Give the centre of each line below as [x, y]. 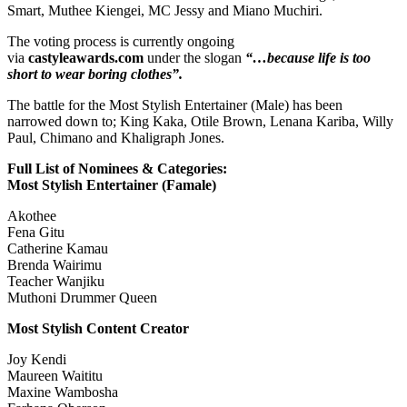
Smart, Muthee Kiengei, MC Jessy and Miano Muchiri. [165, 11]
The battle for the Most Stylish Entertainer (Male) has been [175, 105]
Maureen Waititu [55, 376]
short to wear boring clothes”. [95, 74]
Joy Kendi [37, 360]
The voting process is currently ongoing [121, 42]
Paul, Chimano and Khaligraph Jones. [116, 138]
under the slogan [194, 58]
